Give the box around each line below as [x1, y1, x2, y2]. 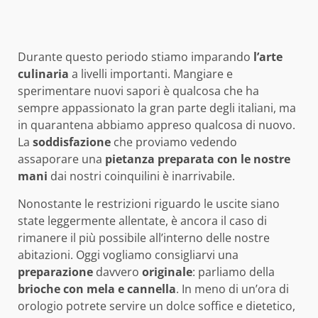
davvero [93, 264, 142, 280]
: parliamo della [192, 264, 275, 280]
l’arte [253, 49, 283, 65]
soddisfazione [33, 134, 111, 150]
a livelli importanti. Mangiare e [69, 66, 233, 82]
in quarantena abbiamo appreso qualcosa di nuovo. [18, 117, 295, 133]
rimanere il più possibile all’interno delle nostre [18, 230, 270, 246]
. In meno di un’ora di [176, 281, 289, 297]
